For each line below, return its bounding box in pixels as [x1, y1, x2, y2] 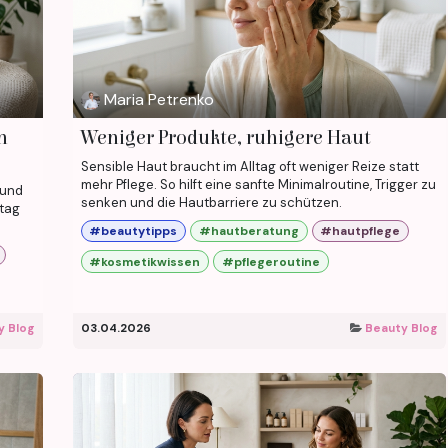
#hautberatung [198, 223, 299, 240]
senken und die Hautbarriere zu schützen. [80, 194, 342, 211]
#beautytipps [89, 223, 178, 240]
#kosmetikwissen [89, 253, 201, 270]
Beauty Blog [365, 320, 438, 336]
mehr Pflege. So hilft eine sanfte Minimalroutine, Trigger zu [80, 176, 436, 193]
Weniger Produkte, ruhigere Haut [80, 126, 371, 149]
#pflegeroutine [221, 253, 320, 270]
